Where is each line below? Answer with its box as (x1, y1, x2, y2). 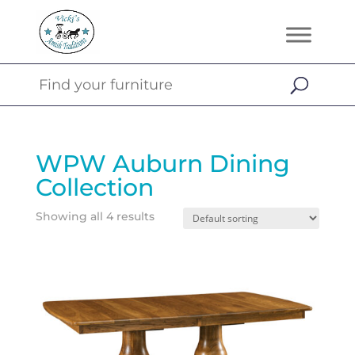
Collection (35, 173, 154, 202)
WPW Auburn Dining (35, 149, 290, 178)
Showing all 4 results (35, 209, 155, 223)
